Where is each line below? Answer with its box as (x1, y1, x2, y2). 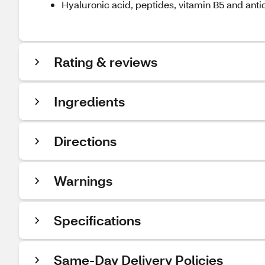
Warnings (54, 172, 112, 189)
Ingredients (54, 93, 125, 110)
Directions (54, 132, 117, 150)
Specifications (54, 212, 141, 229)
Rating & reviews (54, 53, 157, 70)
